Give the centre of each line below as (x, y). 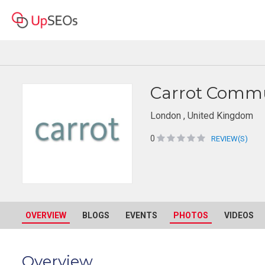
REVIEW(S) (229, 139)
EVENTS (141, 215)
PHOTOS (191, 215)
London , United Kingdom (201, 116)
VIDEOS (239, 215)
